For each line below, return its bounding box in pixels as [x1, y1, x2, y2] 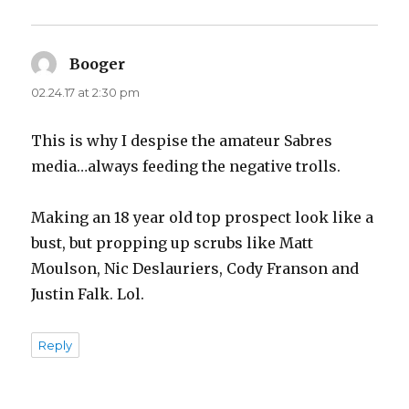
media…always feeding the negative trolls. [31, 157, 341, 176]
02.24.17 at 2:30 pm [31, 85, 141, 100]
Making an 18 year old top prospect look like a [31, 208, 374, 227]
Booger [69, 55, 126, 74]
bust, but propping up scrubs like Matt [31, 234, 314, 253]
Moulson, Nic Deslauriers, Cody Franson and [31, 259, 360, 278]
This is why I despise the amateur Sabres [31, 131, 333, 151]
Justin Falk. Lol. [31, 285, 145, 304]
